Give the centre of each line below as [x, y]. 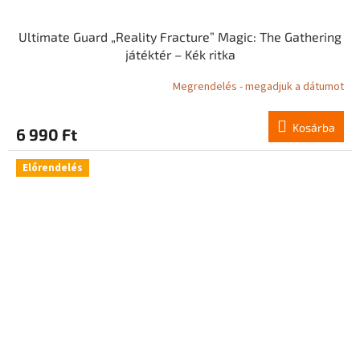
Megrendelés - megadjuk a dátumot [258, 87]
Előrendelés [53, 168]
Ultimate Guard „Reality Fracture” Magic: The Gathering [180, 36]
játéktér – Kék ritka [180, 54]
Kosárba [314, 127]
